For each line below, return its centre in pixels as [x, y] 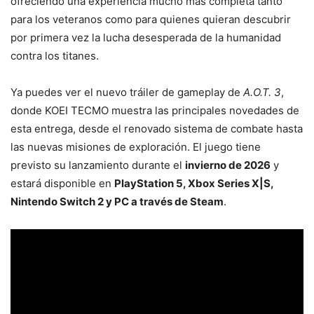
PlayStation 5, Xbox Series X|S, [194, 183]
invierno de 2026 [228, 165]
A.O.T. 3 [262, 92]
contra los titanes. [55, 55]
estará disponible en [62, 183]
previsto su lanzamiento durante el [98, 165]
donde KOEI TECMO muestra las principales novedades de [155, 110]
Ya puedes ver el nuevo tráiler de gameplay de [127, 92]
